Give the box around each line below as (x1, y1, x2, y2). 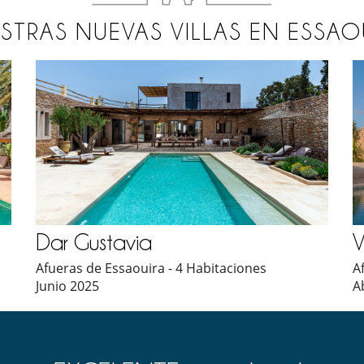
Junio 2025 (36, 276, 99, 295)
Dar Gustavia (36, 229, 152, 254)
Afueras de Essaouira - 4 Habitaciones (36, 258, 266, 277)
